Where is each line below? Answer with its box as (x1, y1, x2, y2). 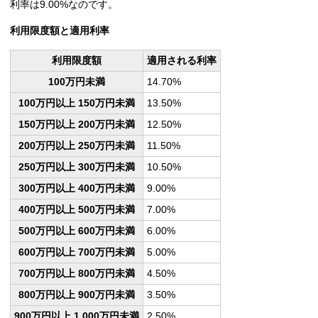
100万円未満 (48, 76, 105, 88)
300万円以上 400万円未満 (18, 182, 135, 194)
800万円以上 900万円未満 (18, 289, 135, 301)
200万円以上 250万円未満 (18, 140, 135, 152)
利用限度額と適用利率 (10, 25, 109, 37)
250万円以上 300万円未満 (18, 161, 135, 173)
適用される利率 (147, 55, 216, 67)
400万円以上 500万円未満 (18, 204, 135, 216)
